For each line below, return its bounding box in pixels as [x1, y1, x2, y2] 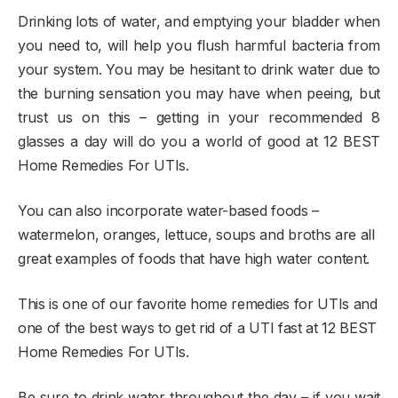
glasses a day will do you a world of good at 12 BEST [18, 132, 380, 151]
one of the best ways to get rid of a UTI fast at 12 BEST [18, 319, 378, 338]
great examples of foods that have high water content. [18, 250, 370, 268]
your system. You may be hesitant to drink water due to [18, 60, 380, 79]
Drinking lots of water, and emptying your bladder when [18, 12, 380, 31]
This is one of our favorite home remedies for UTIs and [18, 295, 378, 314]
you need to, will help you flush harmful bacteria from [18, 36, 380, 55]
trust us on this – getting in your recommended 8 [18, 108, 380, 127]
